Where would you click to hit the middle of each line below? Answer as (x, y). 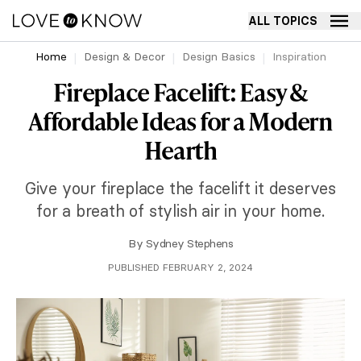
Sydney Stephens (189, 243)
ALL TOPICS (283, 21)
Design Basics (218, 56)
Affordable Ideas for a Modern (180, 121)
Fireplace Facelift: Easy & (180, 92)
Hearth (180, 150)
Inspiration (299, 56)
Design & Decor (124, 56)
